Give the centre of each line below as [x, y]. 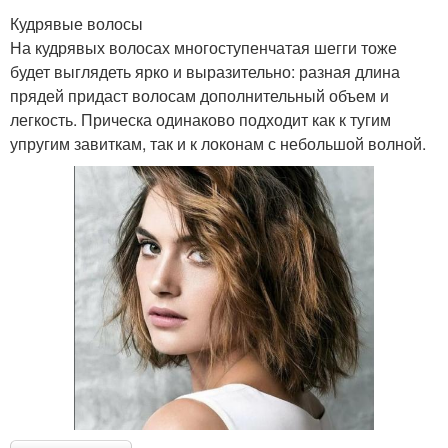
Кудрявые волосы [76, 24]
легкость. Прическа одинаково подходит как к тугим [200, 120]
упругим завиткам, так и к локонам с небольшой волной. [218, 144]
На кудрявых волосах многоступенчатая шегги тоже [203, 48]
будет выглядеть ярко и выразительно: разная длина [205, 72]
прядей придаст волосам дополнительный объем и [199, 96]
